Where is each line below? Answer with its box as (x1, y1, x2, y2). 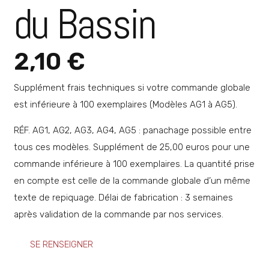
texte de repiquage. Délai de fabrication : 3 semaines (13, 192, 233, 203)
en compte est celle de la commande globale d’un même (13, 175, 250, 186)
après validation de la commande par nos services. (13, 208, 223, 220)
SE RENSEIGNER (29, 238, 93, 250)
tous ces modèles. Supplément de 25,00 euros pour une (13, 141, 250, 153)
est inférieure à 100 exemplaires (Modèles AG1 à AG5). (13, 98, 237, 110)
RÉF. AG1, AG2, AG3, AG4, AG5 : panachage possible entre (13, 124, 252, 136)
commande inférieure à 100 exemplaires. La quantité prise (13, 158, 255, 169)
